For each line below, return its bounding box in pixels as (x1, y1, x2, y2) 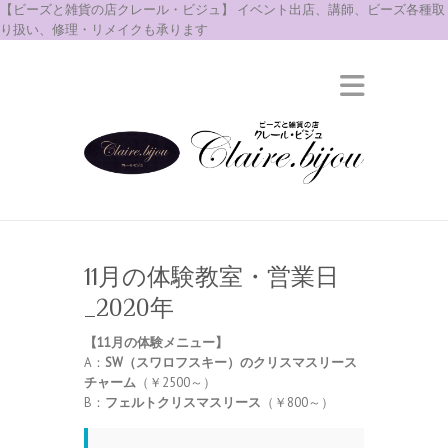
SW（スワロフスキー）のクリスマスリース (105, 353, 357, 371)
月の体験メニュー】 (111, 333, 228, 351)
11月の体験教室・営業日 (84, 262, 339, 290)
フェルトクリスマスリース (105, 393, 261, 411)
